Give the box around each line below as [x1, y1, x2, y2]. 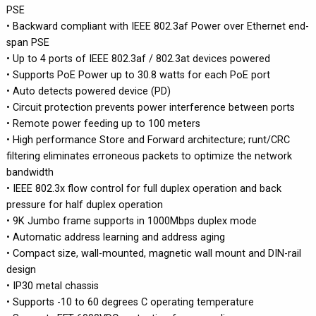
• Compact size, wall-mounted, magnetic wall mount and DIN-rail [6, 247, 301, 260]
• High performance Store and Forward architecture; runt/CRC [6, 133, 290, 146]
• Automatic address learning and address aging [6, 231, 225, 243]
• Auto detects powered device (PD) [6, 85, 171, 97]
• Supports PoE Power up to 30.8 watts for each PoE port [6, 68, 270, 81]
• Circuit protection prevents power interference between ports [6, 101, 295, 114]
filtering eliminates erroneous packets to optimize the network [6, 150, 292, 162]
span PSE [6, 36, 49, 49]
